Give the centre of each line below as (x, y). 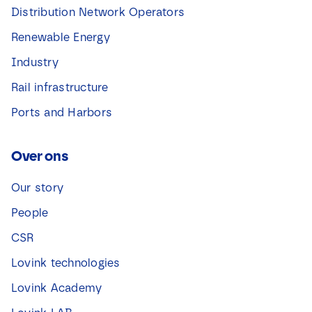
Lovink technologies (65, 263)
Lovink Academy (56, 288)
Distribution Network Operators (98, 13)
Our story (37, 188)
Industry (34, 63)
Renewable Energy (60, 38)
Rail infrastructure (60, 88)
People (30, 213)
